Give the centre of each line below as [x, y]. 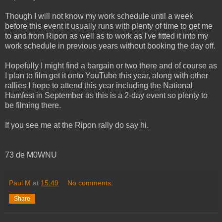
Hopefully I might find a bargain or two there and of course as [111, 66]
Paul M [20, 183]
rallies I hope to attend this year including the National [99, 86]
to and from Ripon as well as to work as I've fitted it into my [107, 36]
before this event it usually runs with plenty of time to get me [109, 26]
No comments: [90, 183]
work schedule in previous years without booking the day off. [110, 46]
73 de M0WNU [31, 155]
